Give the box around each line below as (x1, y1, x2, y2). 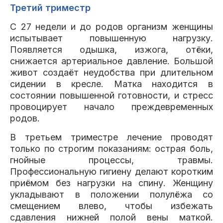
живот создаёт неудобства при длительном (10, 67, 213, 78)
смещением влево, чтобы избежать (10, 201, 213, 211)
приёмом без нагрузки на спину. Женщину (10, 178, 213, 188)
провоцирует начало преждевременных (10, 102, 213, 112)
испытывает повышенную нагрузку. (10, 33, 213, 43)
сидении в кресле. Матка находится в (10, 79, 213, 89)
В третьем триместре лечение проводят (10, 132, 213, 142)
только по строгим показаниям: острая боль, (10, 143, 213, 154)
